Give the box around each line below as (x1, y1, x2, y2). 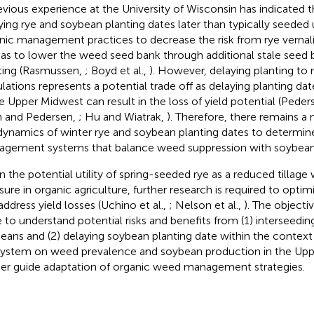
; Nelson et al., (168, 198, 244, 212)
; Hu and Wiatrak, (78, 109, 167, 123)
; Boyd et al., (84, 63, 149, 77)
